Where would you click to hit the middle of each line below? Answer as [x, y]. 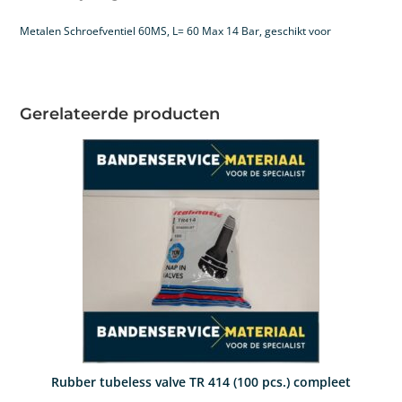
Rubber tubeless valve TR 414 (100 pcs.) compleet [201, 381]
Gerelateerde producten [120, 114]
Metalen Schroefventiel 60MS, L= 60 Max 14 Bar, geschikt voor [176, 31]
